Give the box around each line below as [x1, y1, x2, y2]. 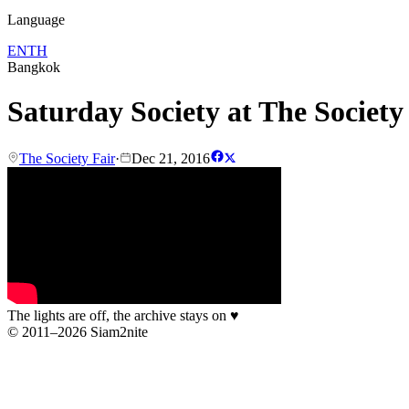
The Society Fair [19, 150, 115, 166]
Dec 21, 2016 [131, 150, 210, 166]
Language [7, 12, 65, 27]
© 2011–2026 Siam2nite [7, 323, 148, 340]
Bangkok [7, 59, 60, 75]
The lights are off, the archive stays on [7, 307, 230, 323]
